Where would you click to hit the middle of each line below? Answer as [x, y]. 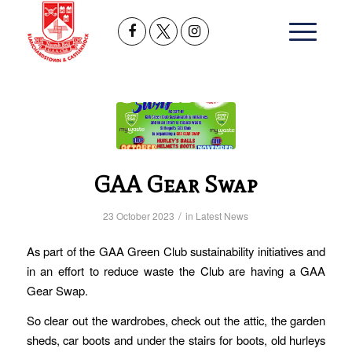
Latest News [222, 215]
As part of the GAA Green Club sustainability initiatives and [176, 251]
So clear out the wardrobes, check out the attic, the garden [176, 321]
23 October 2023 [139, 215]
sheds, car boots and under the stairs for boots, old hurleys [176, 340]
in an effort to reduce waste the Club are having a [161, 271]
